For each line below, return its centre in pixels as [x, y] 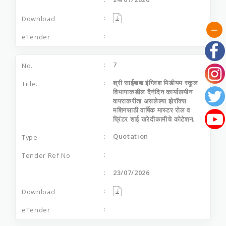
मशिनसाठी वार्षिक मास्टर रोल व [152, 110]
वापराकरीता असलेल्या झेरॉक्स [150, 101]
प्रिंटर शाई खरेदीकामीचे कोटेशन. [154, 119]
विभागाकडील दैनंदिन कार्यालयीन [153, 92]
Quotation [131, 136]
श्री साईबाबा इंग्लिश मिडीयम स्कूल [156, 82]
